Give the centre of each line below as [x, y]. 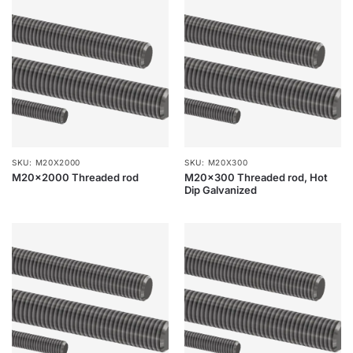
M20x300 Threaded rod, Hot [256, 177]
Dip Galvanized [221, 190]
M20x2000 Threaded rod [75, 177]
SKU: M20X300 [216, 162]
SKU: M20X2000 [46, 162]
